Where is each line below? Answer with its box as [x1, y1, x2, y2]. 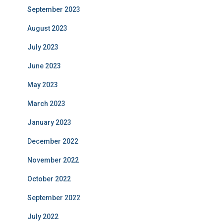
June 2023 [27, 61, 61, 70]
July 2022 [27, 212, 58, 221]
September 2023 [27, 5, 80, 13]
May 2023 [27, 80, 58, 89]
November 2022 [27, 156, 79, 164]
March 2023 [27, 99, 65, 108]
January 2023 [27, 118, 71, 126]
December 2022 [27, 137, 78, 145]
